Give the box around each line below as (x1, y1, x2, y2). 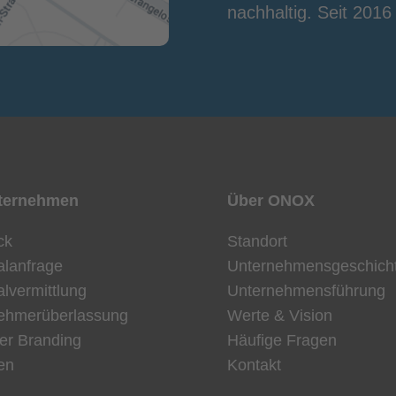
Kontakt (227, 355, 282, 374)
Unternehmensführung (227, 281, 386, 300)
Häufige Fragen (227, 331, 338, 349)
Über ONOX (227, 191, 316, 209)
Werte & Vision (227, 306, 333, 324)
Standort (227, 232, 288, 250)
